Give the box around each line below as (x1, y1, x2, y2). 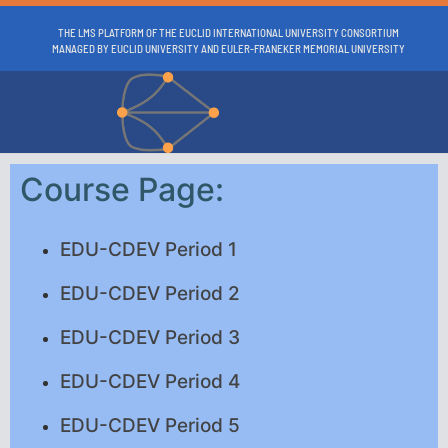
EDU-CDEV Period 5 (60, 414, 240, 438)
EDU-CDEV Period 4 (60, 370, 240, 394)
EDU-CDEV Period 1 (60, 238, 237, 262)
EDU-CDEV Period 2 (60, 282, 240, 306)
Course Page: (20, 170, 224, 210)
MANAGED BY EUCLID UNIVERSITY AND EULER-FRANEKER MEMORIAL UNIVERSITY (51, 42, 405, 55)
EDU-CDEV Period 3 (60, 326, 240, 350)
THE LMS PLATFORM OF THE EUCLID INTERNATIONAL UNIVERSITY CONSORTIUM (57, 26, 399, 39)
